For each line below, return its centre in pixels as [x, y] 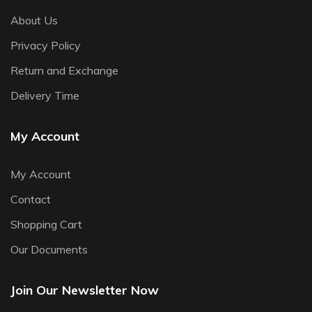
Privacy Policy [46, 45]
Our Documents [49, 249]
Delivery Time [45, 95]
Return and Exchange [64, 70]
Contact [31, 199]
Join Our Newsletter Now [85, 290]
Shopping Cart [46, 224]
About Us [34, 20]
